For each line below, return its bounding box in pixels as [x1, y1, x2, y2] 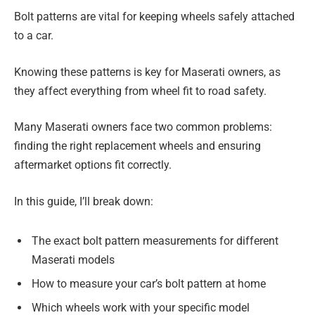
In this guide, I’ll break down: [14, 194, 153, 208]
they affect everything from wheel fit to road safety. [14, 84, 266, 98]
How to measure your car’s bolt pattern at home [32, 276, 266, 290]
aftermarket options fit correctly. [14, 158, 172, 172]
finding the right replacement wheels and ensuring [14, 139, 261, 153]
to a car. [14, 29, 53, 43]
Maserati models [32, 252, 115, 266]
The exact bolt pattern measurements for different [32, 233, 278, 247]
